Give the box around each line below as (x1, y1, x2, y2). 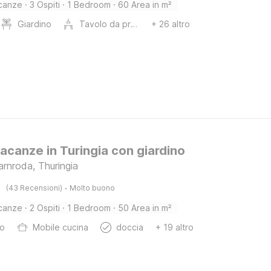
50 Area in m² (118, 203, 172, 213)
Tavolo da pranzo (131, 19, 138, 29)
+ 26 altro (151, 19, 191, 29)
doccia (116, 222, 144, 232)
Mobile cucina (33, 222, 89, 232)
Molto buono (70, 183, 116, 192)
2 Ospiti (30, 203, 60, 213)
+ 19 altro (155, 222, 194, 232)
